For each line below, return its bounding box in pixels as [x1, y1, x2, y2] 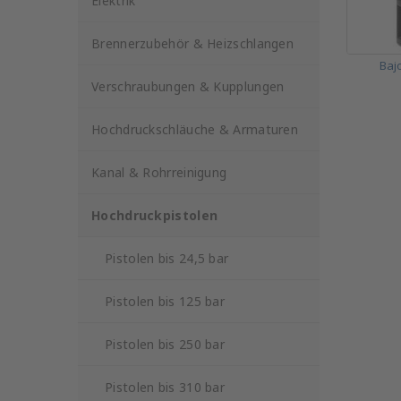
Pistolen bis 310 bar [105, 379, 225, 396]
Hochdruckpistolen [91, 207, 218, 224]
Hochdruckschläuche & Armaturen [91, 121, 298, 138]
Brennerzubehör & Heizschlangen [91, 35, 294, 52]
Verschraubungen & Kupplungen [91, 78, 285, 95]
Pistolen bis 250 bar [105, 336, 225, 353]
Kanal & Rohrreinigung [91, 164, 227, 181]
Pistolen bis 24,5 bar [105, 250, 229, 267]
